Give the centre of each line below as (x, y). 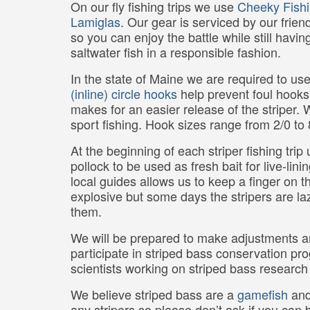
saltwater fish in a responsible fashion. (176, 52)
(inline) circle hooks (124, 94)
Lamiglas (95, 22)
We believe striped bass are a (154, 294)
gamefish (263, 294)
